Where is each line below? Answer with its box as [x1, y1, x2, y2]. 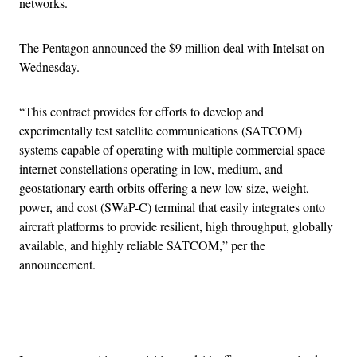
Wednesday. [19, 58, 80, 76]
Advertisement [177, 312, 250, 329]
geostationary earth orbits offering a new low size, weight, [19, 179, 309, 197]
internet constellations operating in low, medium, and [19, 160, 283, 178]
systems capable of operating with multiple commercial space [19, 141, 325, 159]
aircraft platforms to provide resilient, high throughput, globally [19, 218, 333, 235]
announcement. [19, 256, 96, 273]
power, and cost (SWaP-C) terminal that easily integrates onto [19, 198, 325, 216]
